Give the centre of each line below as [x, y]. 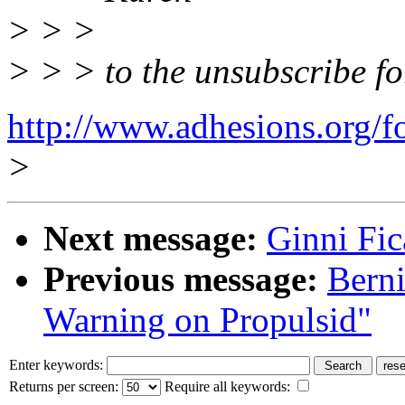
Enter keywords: [58, 364]
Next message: [151, 238]
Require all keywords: [227, 386]
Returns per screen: [66, 386]
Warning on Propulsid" [207, 319]
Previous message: [181, 278]
